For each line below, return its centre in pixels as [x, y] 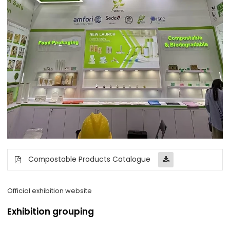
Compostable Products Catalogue [90, 159]
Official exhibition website [50, 191]
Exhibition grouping [51, 212]
